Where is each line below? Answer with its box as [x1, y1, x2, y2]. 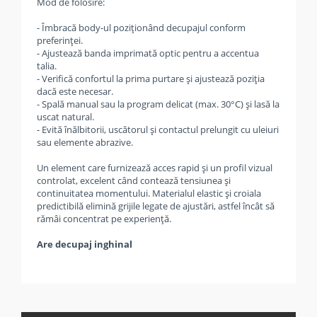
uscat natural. [37, 110, 94, 123]
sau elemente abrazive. [37, 136, 133, 149]
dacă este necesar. [37, 85, 113, 98]
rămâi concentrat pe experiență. [37, 212, 171, 225]
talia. [37, 59, 57, 72]
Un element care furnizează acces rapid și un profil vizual [37, 161, 272, 174]
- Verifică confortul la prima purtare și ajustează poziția [37, 72, 265, 85]
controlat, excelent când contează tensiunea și [37, 174, 231, 187]
